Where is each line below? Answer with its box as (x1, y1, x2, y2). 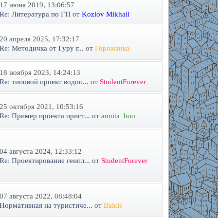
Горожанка (94, 44, 129, 52)
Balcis (103, 201, 122, 209)
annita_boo (101, 111, 135, 120)
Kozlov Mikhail (81, 10, 129, 18)
